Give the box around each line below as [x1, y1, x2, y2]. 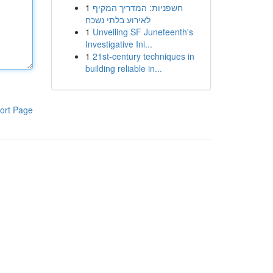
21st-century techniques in [92, 50, 194, 62]
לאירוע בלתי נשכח [85, 13, 151, 26]
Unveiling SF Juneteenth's [92, 26, 193, 38]
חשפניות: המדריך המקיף [92, 1, 183, 13]
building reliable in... [85, 62, 162, 74]
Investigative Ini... [85, 38, 152, 50]
